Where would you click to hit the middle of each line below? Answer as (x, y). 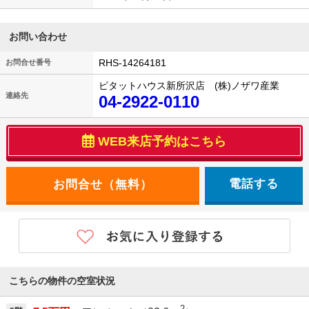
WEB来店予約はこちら (162, 142)
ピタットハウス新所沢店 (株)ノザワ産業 (189, 86)
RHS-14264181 (132, 63)
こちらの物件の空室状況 (62, 281)
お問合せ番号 (28, 62)
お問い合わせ (38, 37)
